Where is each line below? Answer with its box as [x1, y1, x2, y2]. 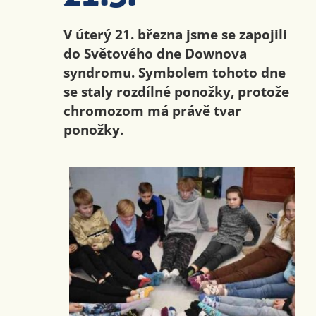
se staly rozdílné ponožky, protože [63, 82, 289, 102]
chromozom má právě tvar [63, 101, 241, 121]
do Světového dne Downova [63, 44, 247, 63]
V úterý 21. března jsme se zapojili [63, 25, 287, 44]
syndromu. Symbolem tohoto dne [63, 63, 286, 83]
